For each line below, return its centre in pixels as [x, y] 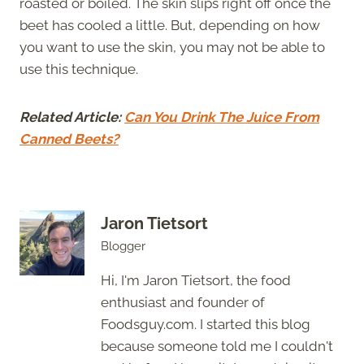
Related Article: [72, 117]
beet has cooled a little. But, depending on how [170, 25]
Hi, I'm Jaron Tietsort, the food [196, 281]
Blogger [123, 247]
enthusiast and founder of [183, 303]
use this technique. [79, 69]
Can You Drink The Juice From [222, 117]
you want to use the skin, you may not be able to [172, 47]
